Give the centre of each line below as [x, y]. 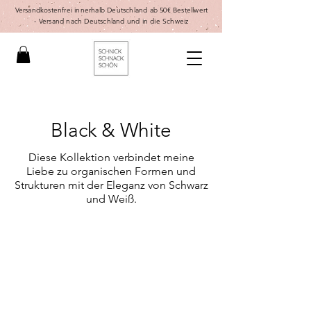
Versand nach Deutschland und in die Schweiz [114, 21]
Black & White [111, 131]
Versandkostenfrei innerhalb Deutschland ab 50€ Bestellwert [111, 10]
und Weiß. [111, 199]
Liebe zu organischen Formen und [111, 171]
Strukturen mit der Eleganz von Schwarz [111, 185]
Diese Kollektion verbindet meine [111, 158]
